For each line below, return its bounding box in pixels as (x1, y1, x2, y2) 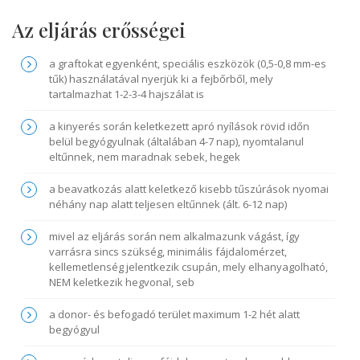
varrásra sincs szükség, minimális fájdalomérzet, (49, 244, 288, 260)
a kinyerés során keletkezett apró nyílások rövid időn (49, 119, 310, 134)
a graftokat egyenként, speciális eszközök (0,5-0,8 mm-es (49, 56, 327, 72)
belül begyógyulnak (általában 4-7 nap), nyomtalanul (49, 134, 305, 149)
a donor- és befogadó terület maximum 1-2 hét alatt (49, 307, 301, 322)
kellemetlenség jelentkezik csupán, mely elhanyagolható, (49, 260, 329, 275)
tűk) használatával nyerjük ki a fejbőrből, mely (49, 72, 274, 87)
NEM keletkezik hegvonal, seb (49, 275, 195, 290)
